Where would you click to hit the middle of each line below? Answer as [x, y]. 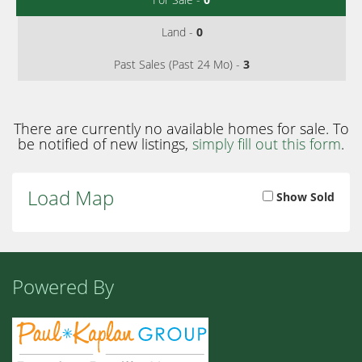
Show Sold [303, 196]
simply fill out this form [267, 143]
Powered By [63, 286]
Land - [179, 32]
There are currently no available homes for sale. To [181, 128]
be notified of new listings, [105, 143]
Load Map [71, 197]
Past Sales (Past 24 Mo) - [179, 64]
